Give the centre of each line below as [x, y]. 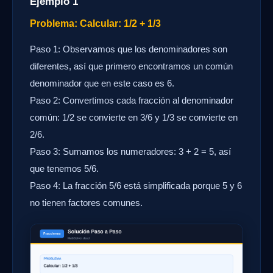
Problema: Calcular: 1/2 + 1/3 [95, 23]
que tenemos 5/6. [64, 168]
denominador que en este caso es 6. [102, 83]
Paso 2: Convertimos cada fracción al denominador [132, 100]
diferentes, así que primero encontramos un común [131, 66]
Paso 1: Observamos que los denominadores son [129, 49]
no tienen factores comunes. [86, 203]
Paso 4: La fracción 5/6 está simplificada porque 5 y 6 [136, 186]
